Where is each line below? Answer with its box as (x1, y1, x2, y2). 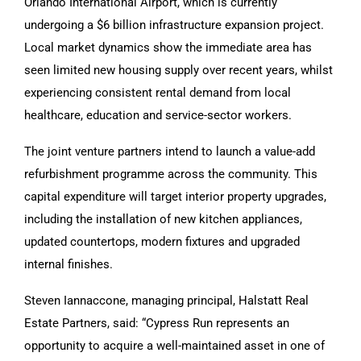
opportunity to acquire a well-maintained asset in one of (24, 338, 325, 353)
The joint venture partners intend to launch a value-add (24, 143, 315, 159)
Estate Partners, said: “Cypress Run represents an (24, 315, 289, 330)
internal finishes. (24, 256, 113, 272)
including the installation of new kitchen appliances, (24, 211, 302, 226)
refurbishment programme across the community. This (24, 166, 317, 181)
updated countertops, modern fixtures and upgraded (24, 234, 300, 249)
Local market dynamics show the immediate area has (24, 39, 312, 55)
